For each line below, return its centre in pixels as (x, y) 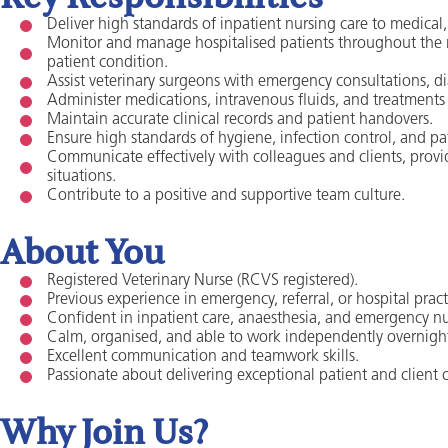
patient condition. (107, 63)
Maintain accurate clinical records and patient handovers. (240, 120)
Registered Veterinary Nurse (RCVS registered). (202, 281)
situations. (81, 177)
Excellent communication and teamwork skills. (203, 357)
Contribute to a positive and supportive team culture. (226, 196)
